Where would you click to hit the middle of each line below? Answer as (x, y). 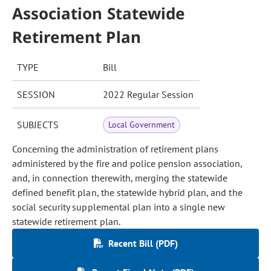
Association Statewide (99, 13)
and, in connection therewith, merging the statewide (120, 178)
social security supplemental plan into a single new (119, 207)
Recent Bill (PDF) (143, 243)
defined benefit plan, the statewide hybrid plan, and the (127, 192)
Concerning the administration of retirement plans (116, 149)
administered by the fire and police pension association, (127, 163)
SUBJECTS (38, 125)
